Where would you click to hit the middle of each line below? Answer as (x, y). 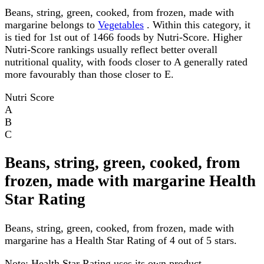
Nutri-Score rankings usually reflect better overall (111, 49)
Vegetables (121, 24)
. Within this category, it (197, 24)
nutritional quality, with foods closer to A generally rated (126, 62)
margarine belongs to (51, 24)
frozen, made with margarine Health (130, 181)
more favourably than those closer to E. (89, 74)
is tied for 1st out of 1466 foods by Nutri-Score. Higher (123, 37)
